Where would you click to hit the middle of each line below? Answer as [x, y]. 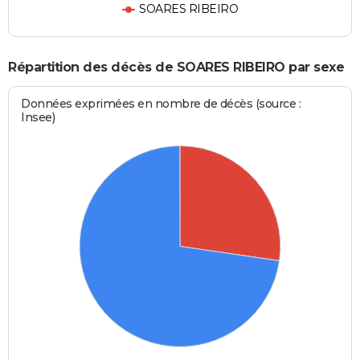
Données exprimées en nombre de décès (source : [161, 104]
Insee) [38, 118]
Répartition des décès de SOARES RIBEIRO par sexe [176, 67]
